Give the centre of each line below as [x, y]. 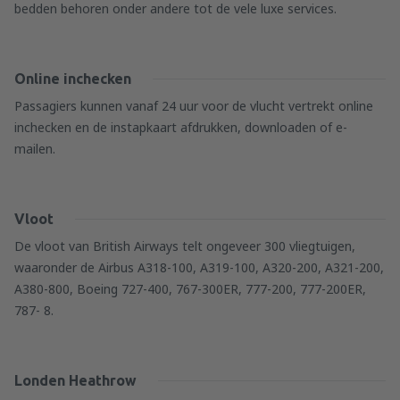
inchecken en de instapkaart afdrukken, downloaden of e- [181, 127]
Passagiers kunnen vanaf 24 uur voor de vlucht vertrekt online [194, 106]
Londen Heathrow [75, 380]
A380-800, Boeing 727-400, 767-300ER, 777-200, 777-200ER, [190, 289]
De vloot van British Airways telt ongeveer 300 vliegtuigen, [185, 246]
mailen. [35, 149]
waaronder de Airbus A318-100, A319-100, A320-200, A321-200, [199, 267]
